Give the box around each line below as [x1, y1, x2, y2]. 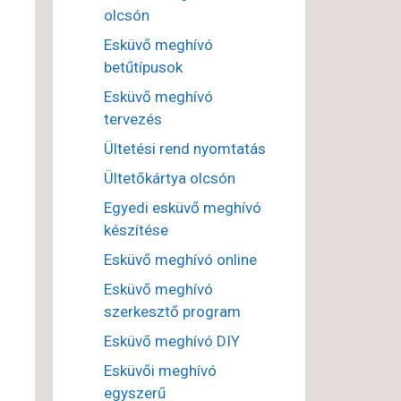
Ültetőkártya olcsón [103, 169, 235, 188]
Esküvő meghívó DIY [103, 332, 240, 351]
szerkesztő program [103, 303, 241, 321]
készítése [103, 221, 168, 240]
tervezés [103, 110, 162, 129]
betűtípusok [103, 58, 183, 77]
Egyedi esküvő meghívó [103, 199, 261, 218]
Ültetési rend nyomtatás [103, 140, 266, 158]
